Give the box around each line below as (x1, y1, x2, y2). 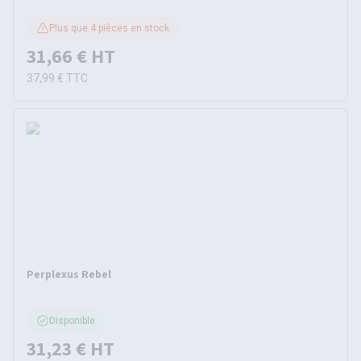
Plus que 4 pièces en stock (49, 23, 169, 34)
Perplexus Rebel (27, 267, 111, 281)
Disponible (49, 315, 95, 326)
